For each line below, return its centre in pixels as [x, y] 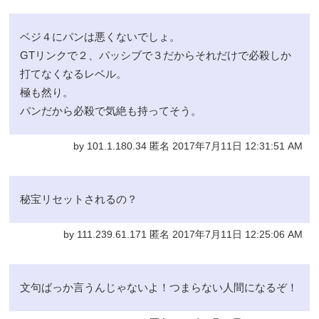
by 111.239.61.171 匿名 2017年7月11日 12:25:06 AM [183, 234]
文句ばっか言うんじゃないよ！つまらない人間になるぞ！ [159, 287]
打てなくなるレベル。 [74, 73]
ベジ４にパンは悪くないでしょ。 [100, 36]
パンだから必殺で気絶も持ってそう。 [111, 110]
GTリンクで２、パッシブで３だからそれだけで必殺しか [156, 55]
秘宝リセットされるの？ [79, 199]
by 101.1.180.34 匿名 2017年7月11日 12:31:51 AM [188, 146]
